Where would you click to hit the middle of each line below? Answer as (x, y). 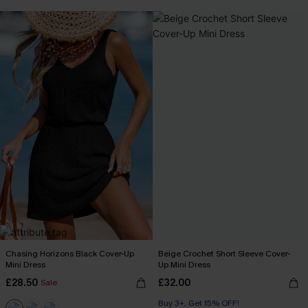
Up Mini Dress (184, 265)
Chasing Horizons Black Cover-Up (70, 254)
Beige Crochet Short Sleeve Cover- (224, 254)
